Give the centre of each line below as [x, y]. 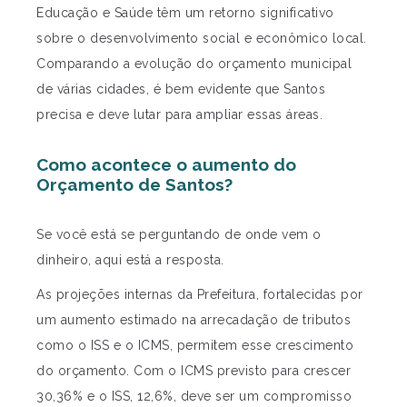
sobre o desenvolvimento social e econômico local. [202, 39]
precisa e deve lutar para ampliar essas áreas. [179, 115]
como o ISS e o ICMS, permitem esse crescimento [195, 346]
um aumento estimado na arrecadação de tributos [194, 320]
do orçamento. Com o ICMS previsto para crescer [194, 371]
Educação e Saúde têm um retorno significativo [185, 13]
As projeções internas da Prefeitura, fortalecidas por [200, 295]
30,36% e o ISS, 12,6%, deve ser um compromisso [194, 397]
